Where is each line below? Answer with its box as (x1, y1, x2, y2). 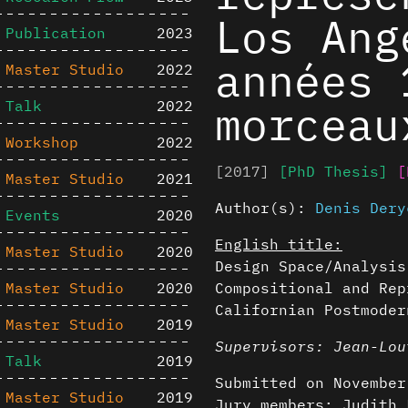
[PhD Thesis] (279, 162, 388, 180)
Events (5, 206, 60, 224)
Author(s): (215, 199, 315, 217)
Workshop (5, 133, 78, 151)
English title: (215, 235, 342, 253)
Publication (5, 24, 106, 42)
